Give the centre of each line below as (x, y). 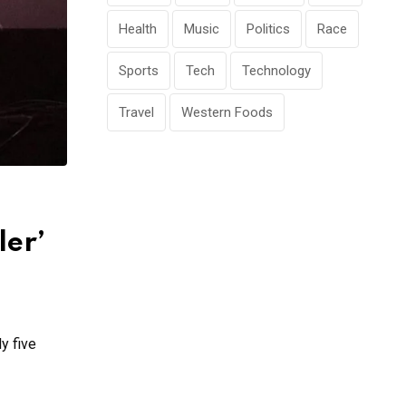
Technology (276, 71)
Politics (268, 29)
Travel (136, 113)
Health (138, 29)
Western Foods (227, 113)
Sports (139, 71)
